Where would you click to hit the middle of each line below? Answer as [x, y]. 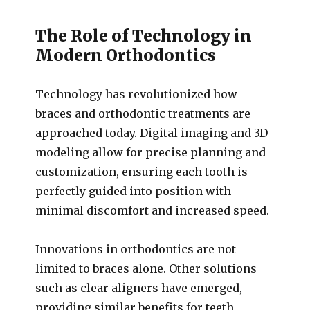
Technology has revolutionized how [137, 94]
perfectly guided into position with [134, 191]
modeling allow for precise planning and [151, 152]
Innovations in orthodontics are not [136, 249]
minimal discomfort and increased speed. [153, 210]
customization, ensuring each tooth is [142, 172]
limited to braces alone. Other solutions [146, 268]
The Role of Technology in [144, 36]
